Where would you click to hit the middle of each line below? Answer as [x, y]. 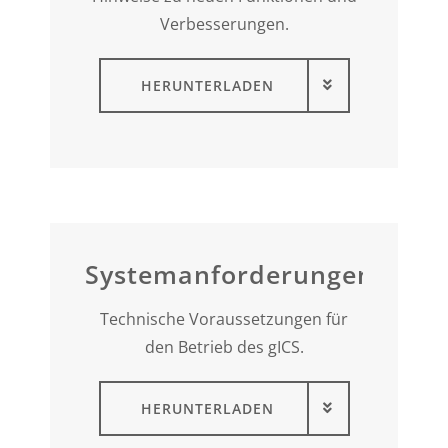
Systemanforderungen [229, 273]
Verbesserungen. [224, 23]
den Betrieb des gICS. [224, 346]
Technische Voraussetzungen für [224, 318]
